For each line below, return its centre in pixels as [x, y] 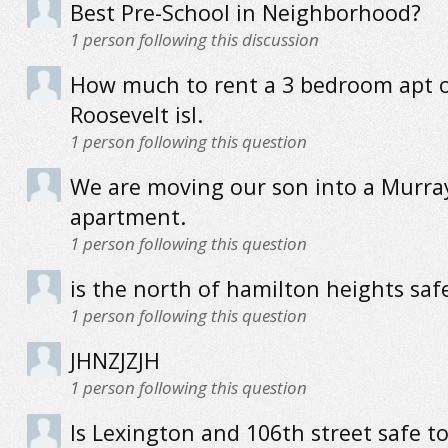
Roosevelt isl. [136, 114]
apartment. [127, 216]
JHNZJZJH [114, 360]
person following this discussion [198, 39]
